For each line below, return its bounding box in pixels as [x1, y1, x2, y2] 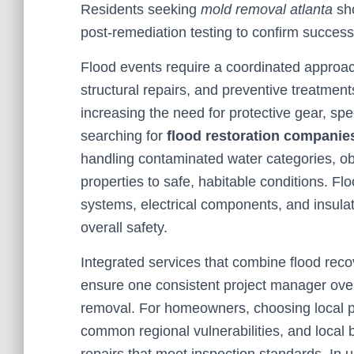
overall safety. [81, 220, 168, 235]
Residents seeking [81, 2, 201, 17]
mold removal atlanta [201, 2, 333, 17]
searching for [81, 128, 167, 144]
